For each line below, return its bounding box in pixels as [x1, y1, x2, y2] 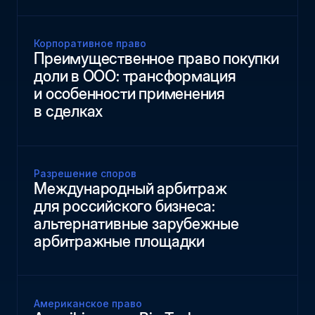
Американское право [34, 297, 143, 309]
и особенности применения [34, 84, 226, 103]
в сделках [34, 102, 103, 121]
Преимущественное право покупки [34, 49, 279, 68]
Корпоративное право [34, 38, 147, 50]
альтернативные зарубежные [34, 214, 239, 233]
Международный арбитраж [34, 179, 227, 198]
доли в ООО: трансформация [34, 67, 236, 86]
